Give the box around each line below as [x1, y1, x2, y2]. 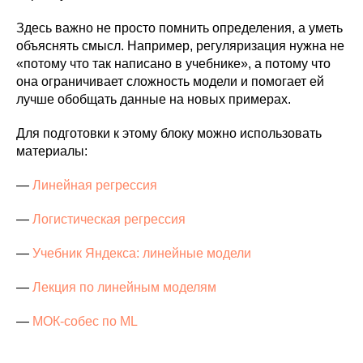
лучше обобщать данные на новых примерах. [16, 92, 291, 106]
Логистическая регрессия [32, 211, 186, 226]
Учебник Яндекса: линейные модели [32, 246, 251, 260]
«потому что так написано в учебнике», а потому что [16, 56, 331, 70]
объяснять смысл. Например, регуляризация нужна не [16, 38, 344, 53]
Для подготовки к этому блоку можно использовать [16, 126, 322, 140]
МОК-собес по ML [32, 314, 138, 328]
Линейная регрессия [32, 177, 157, 192]
